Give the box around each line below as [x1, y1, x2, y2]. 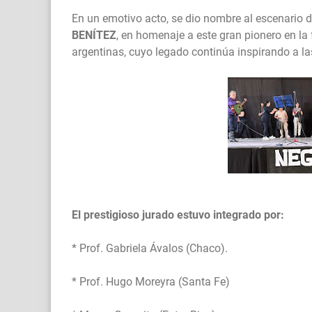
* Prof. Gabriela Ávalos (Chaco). [72, 242, 228, 256]
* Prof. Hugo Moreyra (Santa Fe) [72, 275, 230, 289]
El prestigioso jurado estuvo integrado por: [72, 208, 284, 222]
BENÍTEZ [72, 29, 116, 42]
